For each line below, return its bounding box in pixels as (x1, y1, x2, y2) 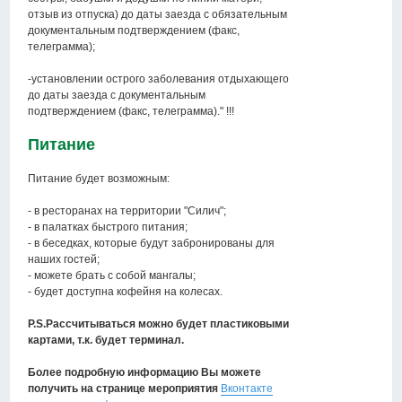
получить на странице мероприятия (28, 382, 219, 396)
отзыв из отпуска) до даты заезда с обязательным (28, 8, 288, 22)
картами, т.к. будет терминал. (28, 334, 185, 347)
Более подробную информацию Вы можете (28, 366, 262, 380)
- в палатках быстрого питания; (28, 221, 188, 234)
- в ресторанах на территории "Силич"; (28, 205, 227, 218)
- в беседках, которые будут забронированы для (28, 237, 275, 250)
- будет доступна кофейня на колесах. (28, 285, 223, 299)
